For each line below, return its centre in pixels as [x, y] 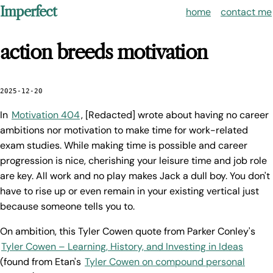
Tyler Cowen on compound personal [165, 262]
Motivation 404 [46, 115]
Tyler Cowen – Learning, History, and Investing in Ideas [122, 247]
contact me [246, 12]
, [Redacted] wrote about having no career [175, 115]
